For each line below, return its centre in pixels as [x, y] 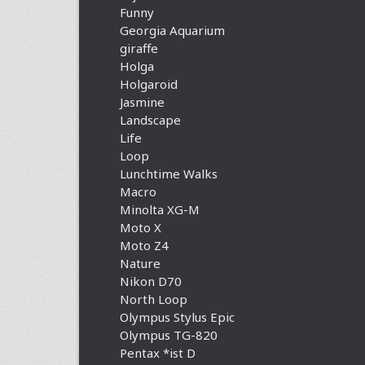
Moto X [141, 227]
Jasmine [142, 102]
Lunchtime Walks [169, 174]
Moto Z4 [144, 245]
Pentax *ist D [158, 353]
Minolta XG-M [160, 209]
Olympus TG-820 [169, 335]
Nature [140, 263]
